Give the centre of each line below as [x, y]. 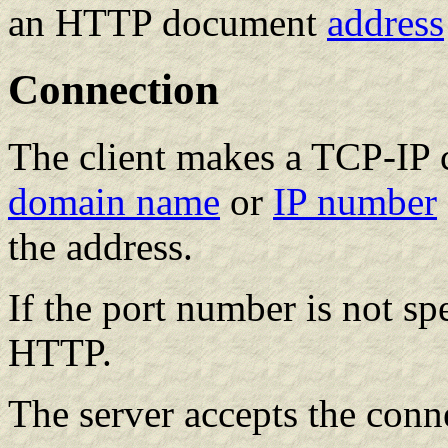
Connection [113, 89]
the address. [100, 246]
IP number [355, 201]
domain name [114, 201]
